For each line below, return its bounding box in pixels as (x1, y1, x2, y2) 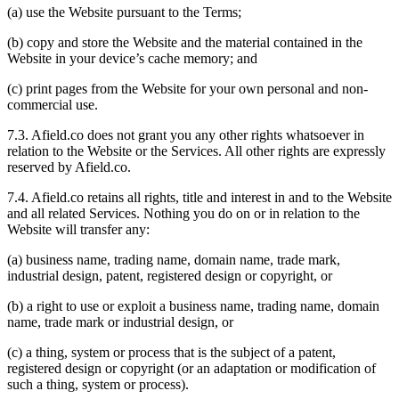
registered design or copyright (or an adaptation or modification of (7, 361, 376, 377)
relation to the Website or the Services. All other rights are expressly (7, 143, 386, 159)
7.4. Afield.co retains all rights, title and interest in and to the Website (7, 190, 392, 206)
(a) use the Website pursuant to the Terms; (7, 4, 241, 20)
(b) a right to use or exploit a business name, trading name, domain (7, 298, 379, 314)
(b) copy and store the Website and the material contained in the (7, 35, 362, 51)
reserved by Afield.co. (7, 159, 131, 175)
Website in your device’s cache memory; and (7, 51, 257, 67)
